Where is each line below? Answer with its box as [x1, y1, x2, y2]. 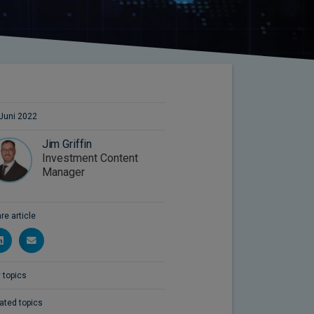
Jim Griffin [41, 137, 93, 151]
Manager [41, 165, 85, 179]
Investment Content [41, 151, 138, 165]
